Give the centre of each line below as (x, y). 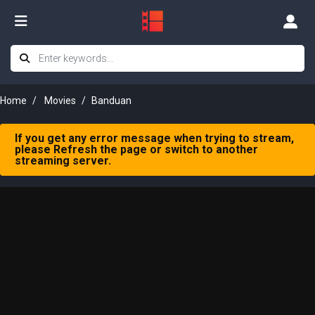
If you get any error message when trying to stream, (154, 138)
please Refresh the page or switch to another (136, 149)
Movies (60, 101)
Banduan (111, 101)
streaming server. (63, 161)
